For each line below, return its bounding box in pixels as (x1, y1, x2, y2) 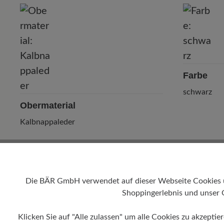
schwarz (183, 88, 212, 96)
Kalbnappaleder (20, 118, 75, 126)
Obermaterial (20, 100, 75, 111)
